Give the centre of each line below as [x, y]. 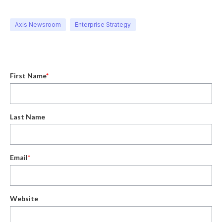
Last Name [28, 116]
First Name [28, 76]
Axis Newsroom [38, 25]
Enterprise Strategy [103, 25]
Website [24, 198]
